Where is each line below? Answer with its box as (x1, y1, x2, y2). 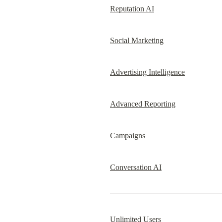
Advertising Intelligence (110, 68, 185, 76)
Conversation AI (110, 163, 162, 171)
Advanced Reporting (110, 100, 175, 108)
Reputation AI (110, 4, 154, 13)
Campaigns (110, 131, 145, 140)
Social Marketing (110, 36, 164, 45)
